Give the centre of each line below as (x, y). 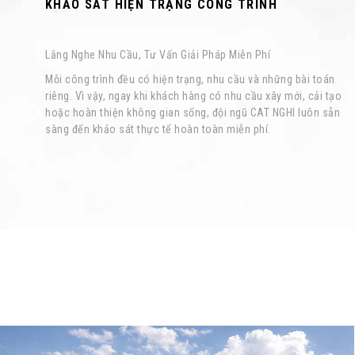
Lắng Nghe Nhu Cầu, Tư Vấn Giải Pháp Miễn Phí (158, 55)
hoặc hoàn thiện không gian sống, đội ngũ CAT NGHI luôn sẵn (193, 113)
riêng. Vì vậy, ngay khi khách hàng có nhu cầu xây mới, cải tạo (193, 96)
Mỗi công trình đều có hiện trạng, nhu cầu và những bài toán (190, 80)
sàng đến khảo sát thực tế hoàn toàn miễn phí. (158, 130)
